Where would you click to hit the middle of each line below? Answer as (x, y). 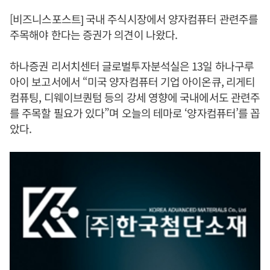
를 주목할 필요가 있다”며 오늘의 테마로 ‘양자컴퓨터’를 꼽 (135, 113)
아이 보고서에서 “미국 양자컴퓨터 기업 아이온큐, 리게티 (133, 81)
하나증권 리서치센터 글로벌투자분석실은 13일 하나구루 (132, 66)
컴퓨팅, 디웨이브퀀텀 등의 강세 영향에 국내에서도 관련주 (135, 97)
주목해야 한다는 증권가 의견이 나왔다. (94, 34)
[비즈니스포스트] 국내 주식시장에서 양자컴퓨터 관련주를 (134, 19)
